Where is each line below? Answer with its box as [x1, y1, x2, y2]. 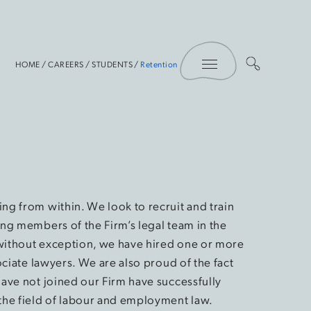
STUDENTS [92, 58, 133, 69]
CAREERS [48, 58, 84, 69]
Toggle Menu [208, 37, 274, 52]
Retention [140, 58, 178, 69]
